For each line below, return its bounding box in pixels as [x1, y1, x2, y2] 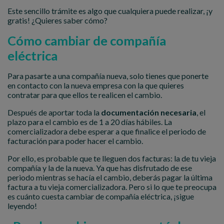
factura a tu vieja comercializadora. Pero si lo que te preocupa [7, 181, 216, 191]
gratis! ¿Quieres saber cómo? [7, 15, 107, 25]
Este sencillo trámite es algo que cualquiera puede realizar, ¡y [7, 5, 212, 15]
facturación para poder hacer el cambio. [7, 135, 143, 145]
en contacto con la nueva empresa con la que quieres [7, 80, 184, 90]
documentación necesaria [101, 107, 196, 117]
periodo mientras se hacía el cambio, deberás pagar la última [7, 172, 212, 182]
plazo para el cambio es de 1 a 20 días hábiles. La [7, 116, 172, 126]
